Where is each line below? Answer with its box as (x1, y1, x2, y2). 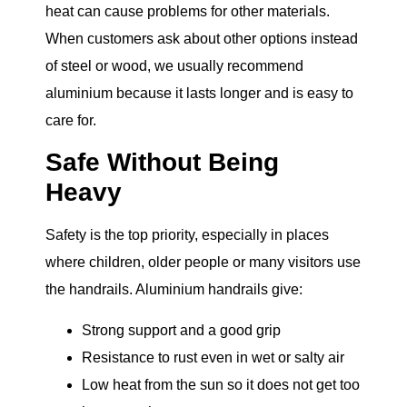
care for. (45, 113, 96, 129)
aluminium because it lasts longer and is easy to (45, 85, 353, 102)
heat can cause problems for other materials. (45, 4, 330, 20)
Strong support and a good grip (82, 322, 281, 338)
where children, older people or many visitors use (45, 254, 361, 271)
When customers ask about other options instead (45, 31, 358, 47)
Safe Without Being (45, 148, 279, 177)
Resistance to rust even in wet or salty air (82, 349, 344, 365)
